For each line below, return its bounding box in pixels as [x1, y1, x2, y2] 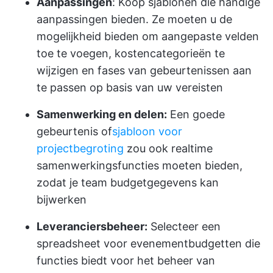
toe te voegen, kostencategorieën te [37, 47, 225, 60]
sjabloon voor [112, 125, 182, 138]
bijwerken [37, 193, 87, 206]
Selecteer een [147, 220, 221, 233]
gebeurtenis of [37, 125, 112, 138]
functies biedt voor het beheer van [37, 254, 215, 267]
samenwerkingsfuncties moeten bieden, [37, 159, 243, 172]
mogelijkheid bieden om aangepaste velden [37, 30, 259, 43]
